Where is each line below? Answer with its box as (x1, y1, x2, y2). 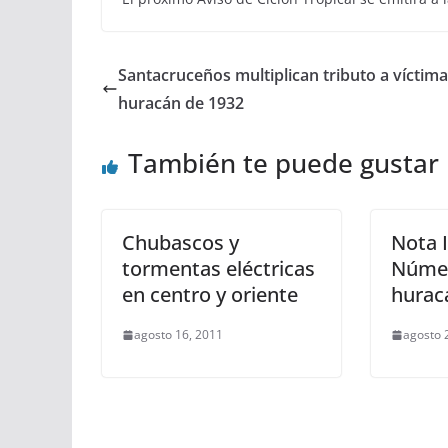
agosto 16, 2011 (134, 326, 223, 343)
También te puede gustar (128, 145, 439, 181)
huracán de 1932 (118, 92, 244, 114)
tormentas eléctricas (122, 255, 315, 282)
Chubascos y (122, 229, 239, 256)
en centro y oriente (122, 281, 298, 308)
